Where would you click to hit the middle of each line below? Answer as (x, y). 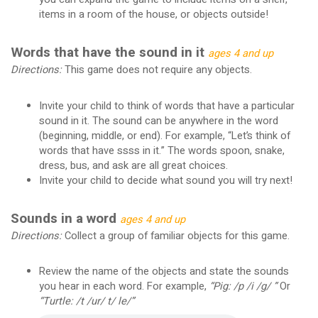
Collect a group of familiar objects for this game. (175, 236)
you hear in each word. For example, (124, 287)
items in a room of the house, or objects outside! (153, 14)
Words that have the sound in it (109, 53)
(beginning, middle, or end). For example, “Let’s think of (164, 136)
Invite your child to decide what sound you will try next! (165, 180)
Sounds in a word (65, 219)
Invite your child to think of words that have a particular (166, 106)
